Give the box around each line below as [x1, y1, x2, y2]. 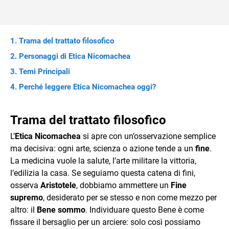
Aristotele [40, 180, 76, 190]
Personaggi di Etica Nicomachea [19, 52, 130, 61]
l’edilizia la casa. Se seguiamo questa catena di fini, [10, 168, 195, 178]
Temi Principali [19, 67, 70, 76]
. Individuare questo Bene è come [85, 205, 204, 215]
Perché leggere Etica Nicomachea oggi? [19, 82, 156, 91]
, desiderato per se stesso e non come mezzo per [43, 193, 217, 202]
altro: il [10, 205, 37, 215]
